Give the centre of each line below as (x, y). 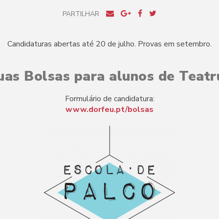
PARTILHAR (81, 14)
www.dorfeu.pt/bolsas (109, 109)
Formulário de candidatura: (109, 99)
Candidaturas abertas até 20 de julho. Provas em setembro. (109, 44)
